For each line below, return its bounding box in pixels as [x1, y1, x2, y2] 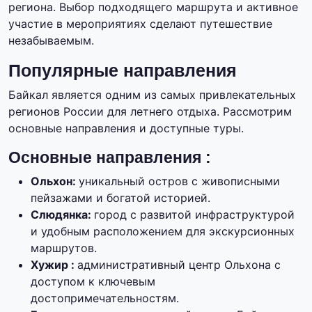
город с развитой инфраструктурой [94, 208, 295, 222]
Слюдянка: [31, 208, 94, 222]
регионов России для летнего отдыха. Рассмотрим [8, 104, 292, 119]
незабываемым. [8, 33, 94, 48]
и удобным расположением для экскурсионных [31, 224, 295, 239]
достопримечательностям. [31, 291, 179, 306]
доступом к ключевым [31, 274, 155, 289]
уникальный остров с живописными [79, 174, 280, 189]
